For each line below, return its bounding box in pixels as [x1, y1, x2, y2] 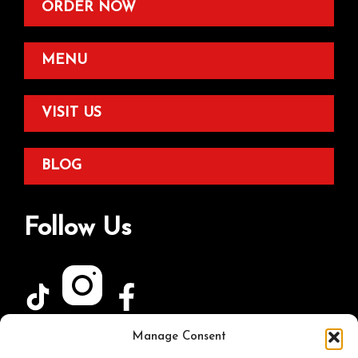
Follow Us [24, 215, 132, 241]
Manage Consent [132, 331, 226, 343]
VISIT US [42, 105, 101, 120]
